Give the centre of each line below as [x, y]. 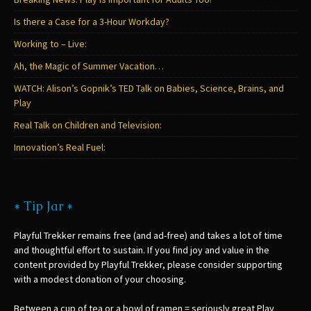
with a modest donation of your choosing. [100, 279]
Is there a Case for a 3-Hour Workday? [92, 22]
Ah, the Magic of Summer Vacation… [89, 66]
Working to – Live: [50, 44]
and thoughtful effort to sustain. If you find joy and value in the [142, 250]
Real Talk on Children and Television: [88, 125]
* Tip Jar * [43, 206]
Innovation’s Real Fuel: [60, 148]
